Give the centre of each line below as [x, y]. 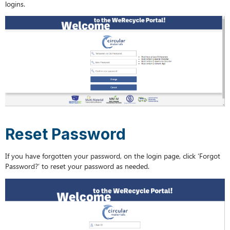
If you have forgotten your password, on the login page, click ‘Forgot [113, 156]
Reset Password [66, 134]
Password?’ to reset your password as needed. [78, 166]
